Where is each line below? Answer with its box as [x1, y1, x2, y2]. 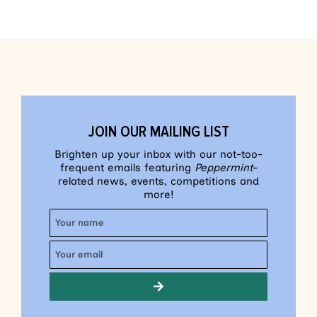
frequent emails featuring [59, 161, 195, 174]
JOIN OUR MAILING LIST [88, 122, 229, 142]
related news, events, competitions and [58, 174, 259, 188]
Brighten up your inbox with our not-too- [54, 147, 263, 161]
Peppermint [194, 161, 253, 174]
